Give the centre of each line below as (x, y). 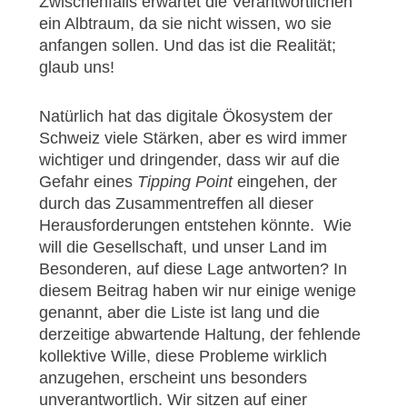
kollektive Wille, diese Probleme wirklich (183, 357)
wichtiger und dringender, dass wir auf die (189, 160)
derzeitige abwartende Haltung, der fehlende (199, 335)
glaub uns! (76, 68)
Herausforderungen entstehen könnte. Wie (195, 226)
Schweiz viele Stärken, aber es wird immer (193, 139)
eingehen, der (284, 182)
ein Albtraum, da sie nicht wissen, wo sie (185, 24)
